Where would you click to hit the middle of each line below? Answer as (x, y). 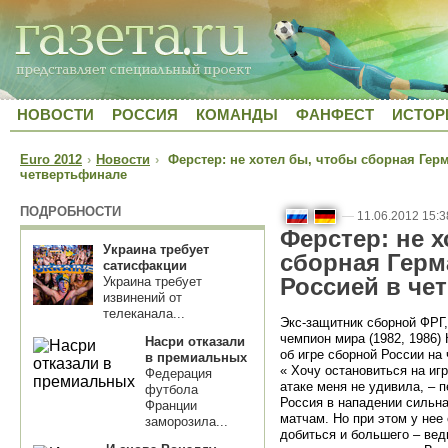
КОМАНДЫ (237, 114)
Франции (171, 405)
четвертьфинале (73, 174)
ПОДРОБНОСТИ (70, 211)
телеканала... (144, 313)
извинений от (142, 297)
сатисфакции (145, 265)
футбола (171, 389)
